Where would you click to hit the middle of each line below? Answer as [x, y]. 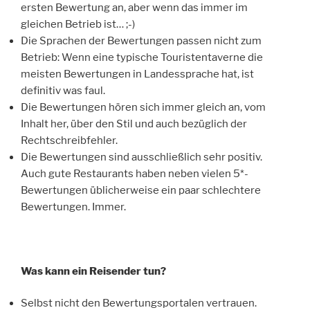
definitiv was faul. [64, 90]
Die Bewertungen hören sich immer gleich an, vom [143, 107]
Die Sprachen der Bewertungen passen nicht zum [141, 40]
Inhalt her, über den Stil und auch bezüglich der [134, 124]
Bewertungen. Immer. [73, 207]
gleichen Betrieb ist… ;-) [78, 24]
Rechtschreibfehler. [69, 140]
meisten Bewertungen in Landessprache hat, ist [137, 74]
